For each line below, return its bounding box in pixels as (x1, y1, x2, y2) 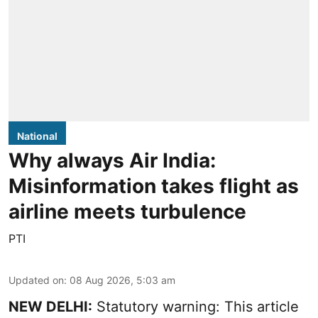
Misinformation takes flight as (9, 173, 299, 198)
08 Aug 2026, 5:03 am (70, 273, 175, 286)
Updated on (9, 273, 64, 286)
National (17, 129, 57, 142)
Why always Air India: (9, 148, 216, 172)
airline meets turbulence (9, 199, 246, 224)
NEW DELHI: (9, 297, 92, 315)
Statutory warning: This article (92, 297, 299, 315)
